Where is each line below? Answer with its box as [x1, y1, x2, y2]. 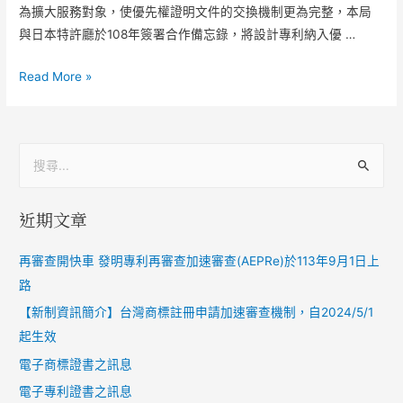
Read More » [19, 68, 93, 84]
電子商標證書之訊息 [19, 356, 133, 372]
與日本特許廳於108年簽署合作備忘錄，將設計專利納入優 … [19, 26, 356, 41]
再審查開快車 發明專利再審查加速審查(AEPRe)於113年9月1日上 [19, 253, 381, 268]
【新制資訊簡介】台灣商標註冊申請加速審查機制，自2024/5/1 [19, 305, 374, 320]
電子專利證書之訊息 [19, 384, 133, 399]
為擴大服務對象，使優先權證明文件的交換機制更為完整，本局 [19, 4, 372, 19]
